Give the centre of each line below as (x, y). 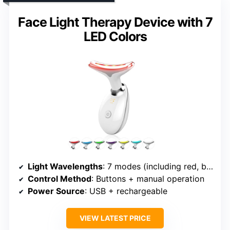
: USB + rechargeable (126, 191)
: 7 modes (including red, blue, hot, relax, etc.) (155, 166)
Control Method (60, 178)
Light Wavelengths (65, 166)
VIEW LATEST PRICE (115, 218)
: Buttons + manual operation (148, 178)
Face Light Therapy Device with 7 (115, 22)
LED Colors (115, 36)
